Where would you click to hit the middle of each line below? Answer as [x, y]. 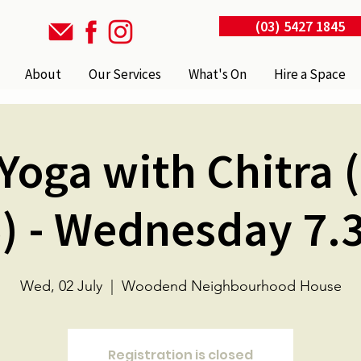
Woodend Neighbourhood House [231, 286]
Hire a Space [310, 74]
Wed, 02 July [61, 286]
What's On [218, 74]
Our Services [125, 74]
